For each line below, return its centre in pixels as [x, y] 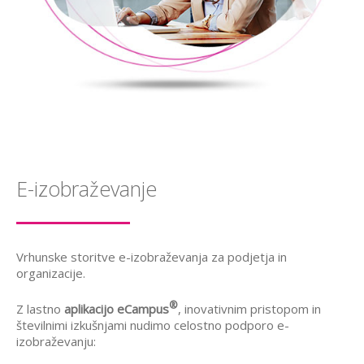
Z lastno [40, 309]
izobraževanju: [56, 342]
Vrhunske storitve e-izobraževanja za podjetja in [152, 257]
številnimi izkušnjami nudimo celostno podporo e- [153, 325]
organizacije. [51, 273]
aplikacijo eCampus [117, 309]
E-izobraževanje [87, 189]
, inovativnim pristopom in [249, 309]
